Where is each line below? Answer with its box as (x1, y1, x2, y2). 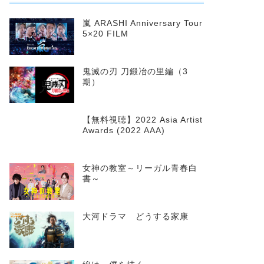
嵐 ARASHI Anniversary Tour (82, 19, 203, 28)
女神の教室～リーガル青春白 (82, 164, 197, 173)
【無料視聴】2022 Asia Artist (82, 115, 203, 125)
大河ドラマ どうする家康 (82, 212, 189, 222)
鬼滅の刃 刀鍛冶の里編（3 (82, 67, 188, 77)
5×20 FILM (82, 29, 128, 39)
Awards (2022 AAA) (82, 126, 165, 136)
